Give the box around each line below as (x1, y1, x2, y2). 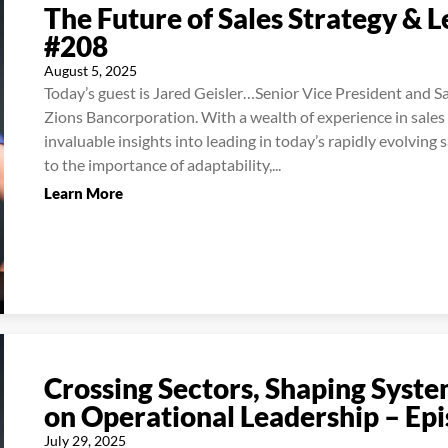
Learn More (44, 184, 123, 203)
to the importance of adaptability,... (44, 154, 281, 174)
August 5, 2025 (44, 61, 137, 79)
